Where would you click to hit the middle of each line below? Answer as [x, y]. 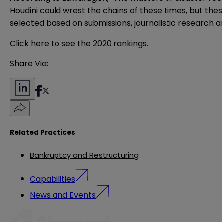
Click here [29, 44]
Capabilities [53, 179]
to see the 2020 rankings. [99, 44]
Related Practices [43, 132]
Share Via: [29, 64]
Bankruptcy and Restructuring [84, 155]
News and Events [63, 195]
